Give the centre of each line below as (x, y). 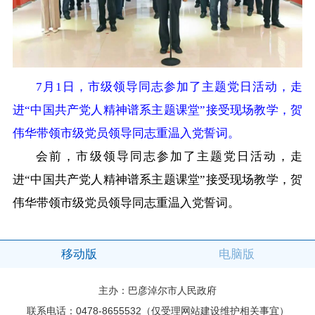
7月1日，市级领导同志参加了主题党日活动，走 (169, 87)
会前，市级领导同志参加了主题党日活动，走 (169, 157)
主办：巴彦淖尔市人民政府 (157, 291)
